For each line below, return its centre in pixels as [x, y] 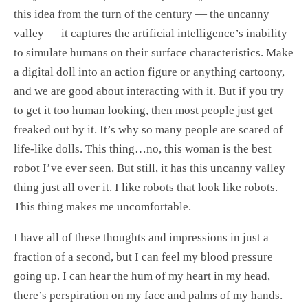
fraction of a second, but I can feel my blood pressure [143, 256]
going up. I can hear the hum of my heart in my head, [142, 276]
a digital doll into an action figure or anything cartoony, [149, 71]
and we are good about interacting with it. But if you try [149, 91]
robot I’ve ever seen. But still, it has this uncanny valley [150, 168]
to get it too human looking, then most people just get [143, 110]
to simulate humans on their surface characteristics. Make [154, 52]
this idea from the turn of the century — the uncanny [142, 14]
